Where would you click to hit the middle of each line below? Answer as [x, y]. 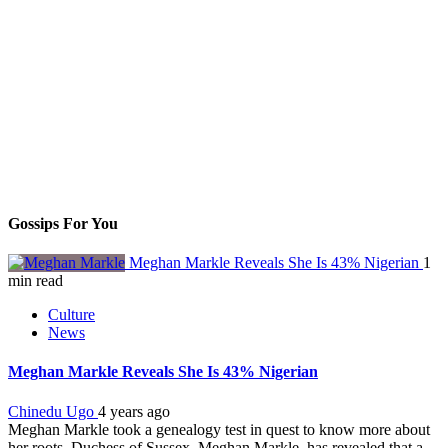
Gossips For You [63, 223]
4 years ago [134, 411]
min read [35, 281]
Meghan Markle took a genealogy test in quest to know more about [219, 429]
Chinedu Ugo [53, 411]
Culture [71, 315]
